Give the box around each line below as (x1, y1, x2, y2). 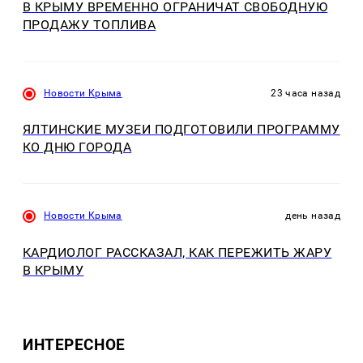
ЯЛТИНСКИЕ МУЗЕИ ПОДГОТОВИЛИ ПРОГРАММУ (23, 122, 340, 138)
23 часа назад (271, 87, 340, 99)
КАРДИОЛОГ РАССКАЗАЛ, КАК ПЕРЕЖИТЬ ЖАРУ (23, 244, 332, 260)
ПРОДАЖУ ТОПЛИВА (23, 16, 156, 32)
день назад (285, 210, 340, 222)
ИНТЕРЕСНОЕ (23, 335, 126, 354)
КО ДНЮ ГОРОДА (23, 139, 132, 156)
